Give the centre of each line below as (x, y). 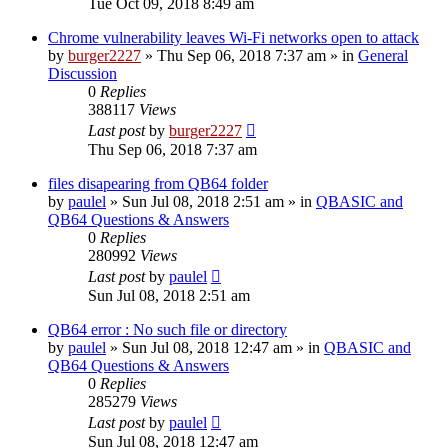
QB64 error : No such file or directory (167, 329)
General (383, 55)
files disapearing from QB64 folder (158, 183)
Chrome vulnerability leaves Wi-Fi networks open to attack (233, 37)
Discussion (82, 73)
